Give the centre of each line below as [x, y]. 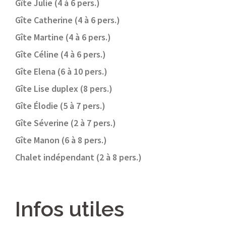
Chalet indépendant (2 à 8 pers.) [78, 157]
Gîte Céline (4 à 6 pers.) [61, 54]
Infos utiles [70, 209]
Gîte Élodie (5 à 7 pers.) [60, 106]
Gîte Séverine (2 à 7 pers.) [66, 123]
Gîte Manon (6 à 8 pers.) [61, 140]
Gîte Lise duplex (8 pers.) [64, 89]
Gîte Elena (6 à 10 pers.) [61, 72]
